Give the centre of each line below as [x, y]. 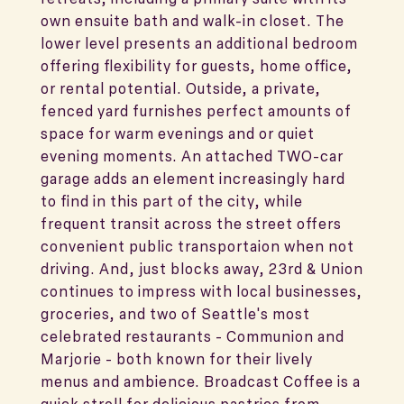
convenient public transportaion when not [197, 246]
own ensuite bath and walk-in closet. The [193, 21]
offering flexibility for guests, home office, [197, 66]
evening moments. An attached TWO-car [192, 156]
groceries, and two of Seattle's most [175, 314]
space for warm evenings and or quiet [178, 133]
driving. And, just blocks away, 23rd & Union [202, 269]
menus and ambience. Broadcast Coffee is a [201, 381]
